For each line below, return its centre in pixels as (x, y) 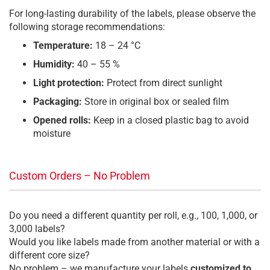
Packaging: (58, 102)
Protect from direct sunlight (163, 83)
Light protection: (69, 83)
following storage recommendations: (87, 27)
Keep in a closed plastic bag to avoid (170, 120)
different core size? (49, 255)
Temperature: (63, 46)
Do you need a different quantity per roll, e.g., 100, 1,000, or (133, 215)
